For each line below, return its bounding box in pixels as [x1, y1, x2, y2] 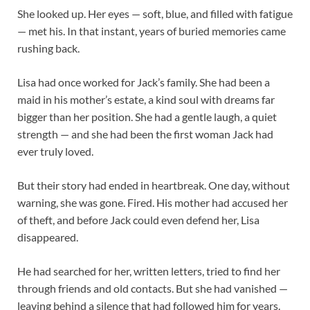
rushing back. [17, 42, 80, 55]
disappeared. [17, 230, 78, 244]
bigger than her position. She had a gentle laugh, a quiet [17, 110, 277, 124]
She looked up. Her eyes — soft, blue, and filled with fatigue [17, 7, 293, 21]
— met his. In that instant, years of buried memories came [17, 24, 286, 38]
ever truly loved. [17, 145, 93, 158]
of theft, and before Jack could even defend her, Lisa [17, 213, 259, 227]
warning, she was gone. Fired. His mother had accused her [17, 196, 288, 210]
